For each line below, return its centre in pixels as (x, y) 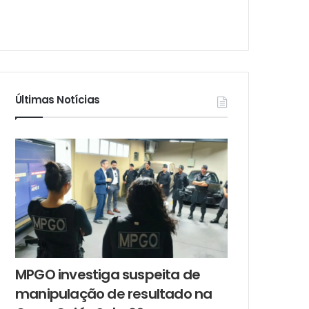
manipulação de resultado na (114, 294)
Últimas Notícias (58, 99)
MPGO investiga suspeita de (108, 275)
